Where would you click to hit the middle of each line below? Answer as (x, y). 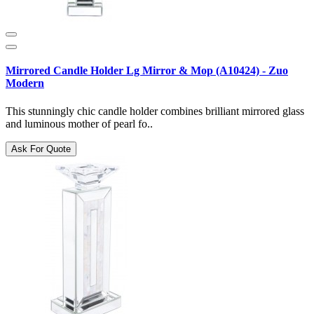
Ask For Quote (41, 149)
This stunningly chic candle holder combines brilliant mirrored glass (155, 111)
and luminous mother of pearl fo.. (79, 123)
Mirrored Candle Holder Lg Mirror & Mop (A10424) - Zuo (147, 71)
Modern (25, 83)
